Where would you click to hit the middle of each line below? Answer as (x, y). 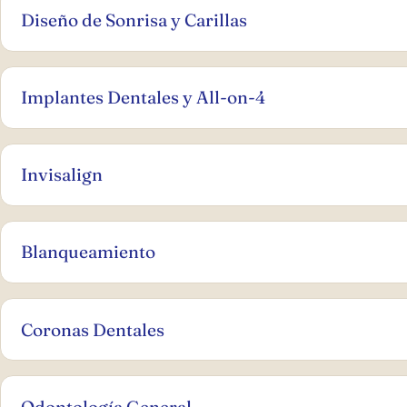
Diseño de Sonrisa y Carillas (134, 20)
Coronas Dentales (93, 329)
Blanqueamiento (89, 252)
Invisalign (62, 175)
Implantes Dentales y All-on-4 (144, 98)
